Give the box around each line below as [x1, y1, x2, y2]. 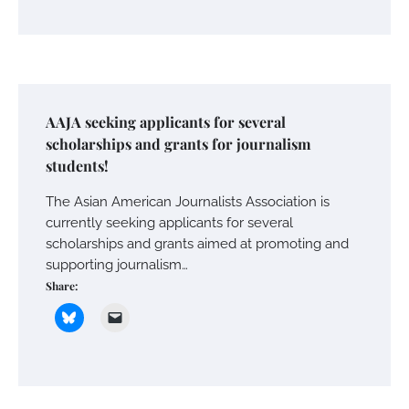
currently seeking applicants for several [46, 215, 293, 231]
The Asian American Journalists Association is [46, 194, 330, 210]
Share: [46, 278, 78, 294]
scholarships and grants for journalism [46, 134, 311, 154]
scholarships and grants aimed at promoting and [46, 236, 349, 252]
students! [46, 156, 109, 176]
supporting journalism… [46, 257, 188, 273]
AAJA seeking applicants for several [46, 112, 286, 132]
